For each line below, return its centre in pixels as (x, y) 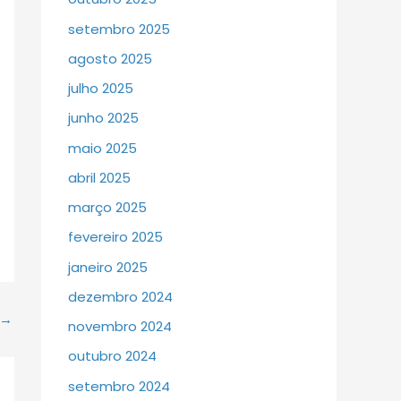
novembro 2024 (120, 327)
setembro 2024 (119, 386)
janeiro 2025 (108, 267)
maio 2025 (102, 148)
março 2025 (107, 208)
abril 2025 (99, 177)
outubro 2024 (112, 356)
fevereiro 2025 (115, 237)
